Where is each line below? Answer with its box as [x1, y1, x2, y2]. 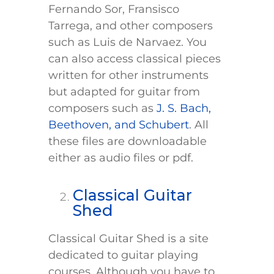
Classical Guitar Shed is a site [48, 232, 209, 246]
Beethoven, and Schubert [48, 118, 189, 132]
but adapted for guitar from [48, 85, 200, 99]
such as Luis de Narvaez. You [48, 35, 207, 50]
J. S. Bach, [157, 102, 211, 116]
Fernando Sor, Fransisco [48, 2, 179, 17]
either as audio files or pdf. [48, 151, 193, 165]
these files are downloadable [48, 135, 207, 149]
